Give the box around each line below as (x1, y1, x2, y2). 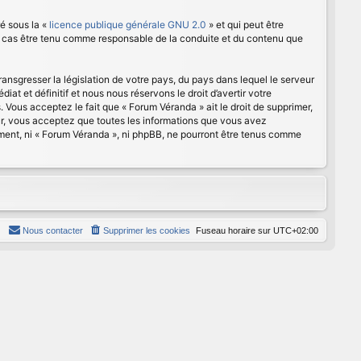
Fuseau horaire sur (196, 226, 273, 235)
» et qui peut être (206, 19, 284, 31)
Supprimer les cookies (103, 226, 190, 235)
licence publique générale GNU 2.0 (49, 19, 206, 31)
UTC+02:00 (273, 226, 318, 235)
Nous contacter (23, 226, 83, 235)
